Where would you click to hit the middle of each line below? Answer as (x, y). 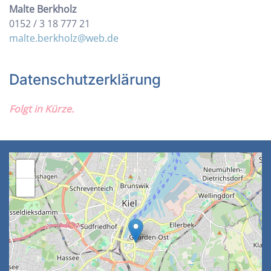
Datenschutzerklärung (85, 80)
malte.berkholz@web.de (64, 38)
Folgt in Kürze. (41, 109)
